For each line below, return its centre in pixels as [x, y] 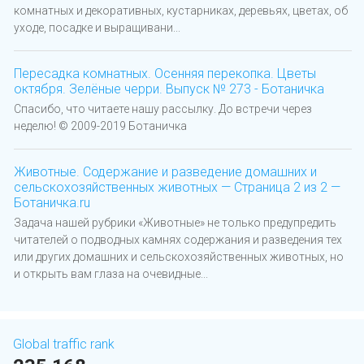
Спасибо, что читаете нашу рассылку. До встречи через [163, 109]
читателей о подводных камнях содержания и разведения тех [178, 240]
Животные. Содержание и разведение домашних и [165, 172]
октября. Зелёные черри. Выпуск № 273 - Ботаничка [169, 89]
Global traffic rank [64, 344]
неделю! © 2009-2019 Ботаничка [100, 126]
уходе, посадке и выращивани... [97, 28]
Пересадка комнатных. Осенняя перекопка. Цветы [165, 74]
